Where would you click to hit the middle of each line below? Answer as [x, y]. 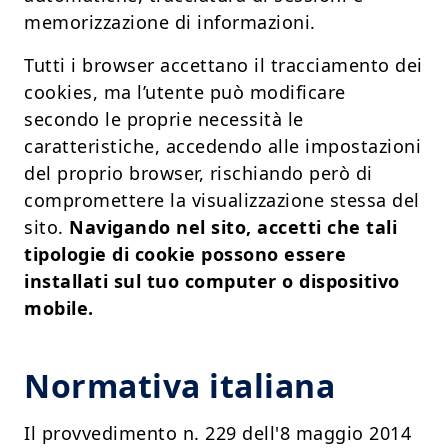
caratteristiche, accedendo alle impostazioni [222, 146]
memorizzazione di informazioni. [170, 22]
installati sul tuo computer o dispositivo [212, 281]
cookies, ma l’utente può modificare [185, 92]
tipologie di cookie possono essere [185, 254]
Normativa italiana [179, 386]
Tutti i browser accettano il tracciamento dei [223, 65]
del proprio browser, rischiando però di [198, 173]
